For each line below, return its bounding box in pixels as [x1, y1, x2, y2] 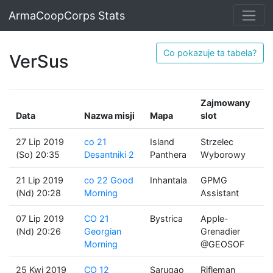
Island [149, 136, 174, 147]
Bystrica [149, 213, 183, 224]
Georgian [83, 226, 121, 237]
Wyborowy [200, 149, 246, 160]
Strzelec [200, 136, 233, 147]
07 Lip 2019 [15, 213, 64, 224]
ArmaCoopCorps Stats [9, 9, 126, 22]
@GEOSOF [200, 239, 244, 250]
